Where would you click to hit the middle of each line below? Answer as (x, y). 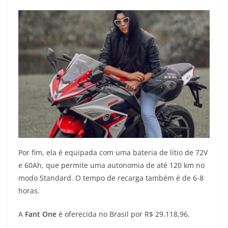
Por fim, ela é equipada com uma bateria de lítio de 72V (113, 153)
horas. (29, 191)
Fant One (41, 214)
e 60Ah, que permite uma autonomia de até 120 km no (111, 165)
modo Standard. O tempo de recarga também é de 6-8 (111, 178)
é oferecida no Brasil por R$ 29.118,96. (123, 214)
